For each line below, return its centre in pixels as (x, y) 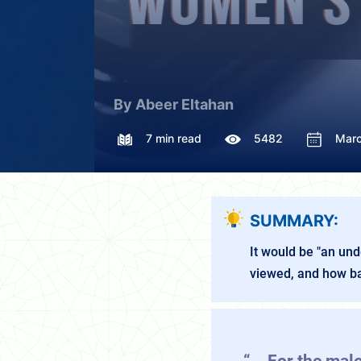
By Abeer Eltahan (174, 104)
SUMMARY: (294, 221)
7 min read (174, 138)
